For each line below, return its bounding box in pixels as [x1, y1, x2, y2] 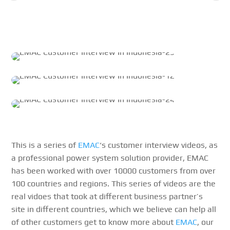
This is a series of [11, 140, 79, 150]
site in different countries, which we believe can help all [11, 204, 217, 215]
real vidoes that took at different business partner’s [11, 191, 203, 202]
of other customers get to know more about [11, 217, 176, 227]
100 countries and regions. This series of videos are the [11, 179, 216, 189]
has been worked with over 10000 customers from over [11, 166, 216, 176]
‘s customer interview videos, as [100, 140, 218, 150]
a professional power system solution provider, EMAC [11, 153, 209, 163]
